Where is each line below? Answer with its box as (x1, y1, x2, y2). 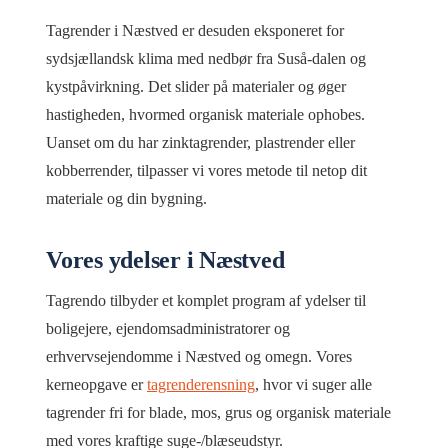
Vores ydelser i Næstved (46, 246, 285, 273)
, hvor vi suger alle (255, 375, 372, 393)
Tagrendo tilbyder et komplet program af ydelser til (46, 291, 366, 309)
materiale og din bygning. (46, 189, 207, 207)
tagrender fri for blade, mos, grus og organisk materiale (46, 403, 391, 421)
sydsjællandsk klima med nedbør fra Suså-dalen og (46, 49, 366, 67)
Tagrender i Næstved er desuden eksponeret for (46, 21, 344, 39)
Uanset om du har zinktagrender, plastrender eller (46, 133, 355, 151)
